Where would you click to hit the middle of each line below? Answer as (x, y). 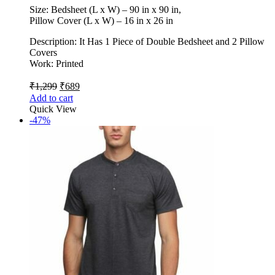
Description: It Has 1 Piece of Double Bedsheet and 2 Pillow (147, 41)
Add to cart (51, 98)
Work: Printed (56, 63)
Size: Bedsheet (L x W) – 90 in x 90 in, (105, 9)
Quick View (53, 109)
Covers (43, 52)
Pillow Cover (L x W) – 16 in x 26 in (101, 20)
